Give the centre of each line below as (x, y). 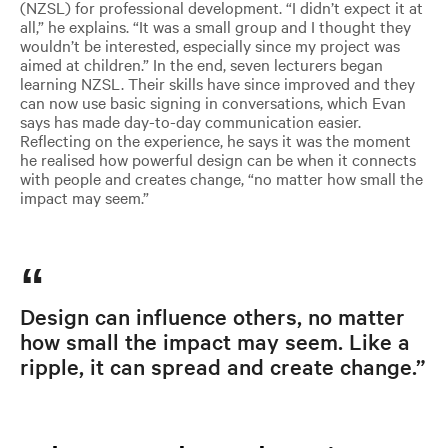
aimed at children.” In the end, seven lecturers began (201, 63)
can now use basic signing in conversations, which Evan (212, 101)
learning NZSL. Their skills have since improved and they (217, 82)
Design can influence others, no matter (212, 315)
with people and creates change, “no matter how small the (221, 177)
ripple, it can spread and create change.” (222, 365)
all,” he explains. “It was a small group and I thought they (215, 25)
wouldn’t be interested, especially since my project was (209, 44)
